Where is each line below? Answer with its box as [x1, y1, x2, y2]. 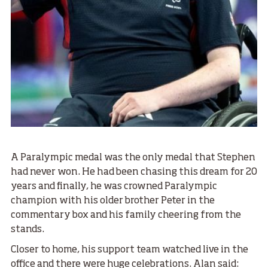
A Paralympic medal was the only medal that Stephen [11, 153, 255, 163]
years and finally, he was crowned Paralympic [11, 182, 217, 192]
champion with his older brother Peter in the [11, 196, 215, 206]
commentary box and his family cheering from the [11, 211, 241, 221]
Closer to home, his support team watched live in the [11, 245, 248, 255]
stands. [11, 225, 44, 235]
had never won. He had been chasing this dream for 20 [11, 167, 257, 178]
